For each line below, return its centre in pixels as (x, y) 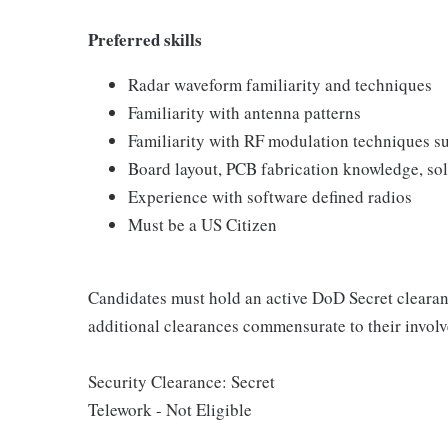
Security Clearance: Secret (181, 381)
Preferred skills (145, 39)
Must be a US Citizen (202, 224)
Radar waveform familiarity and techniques (280, 84)
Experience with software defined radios (270, 196)
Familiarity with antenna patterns (244, 112)
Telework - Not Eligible (170, 409)
